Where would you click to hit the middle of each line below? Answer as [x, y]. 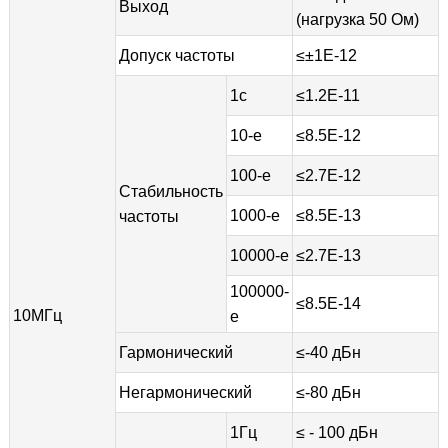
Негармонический [185, 392]
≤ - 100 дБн [336, 432]
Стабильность [170, 191]
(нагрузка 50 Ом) [357, 19]
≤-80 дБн [328, 392]
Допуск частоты [176, 55]
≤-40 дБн [328, 352]
